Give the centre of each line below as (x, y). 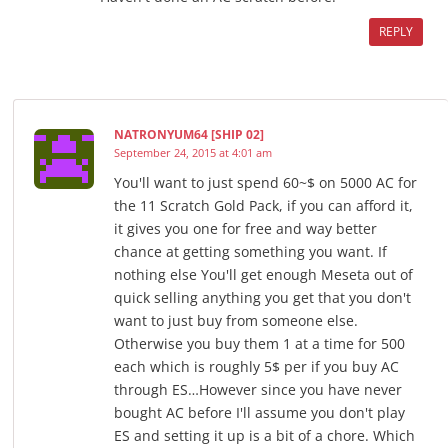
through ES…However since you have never (258, 390)
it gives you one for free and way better (245, 229)
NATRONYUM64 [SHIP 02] (189, 135)
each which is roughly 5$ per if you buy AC (256, 367)
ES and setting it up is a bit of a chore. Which (264, 436)
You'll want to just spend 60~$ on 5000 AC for (265, 183)
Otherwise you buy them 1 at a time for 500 (259, 344)
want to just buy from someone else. (236, 321)
